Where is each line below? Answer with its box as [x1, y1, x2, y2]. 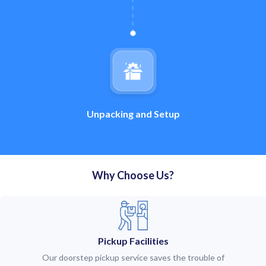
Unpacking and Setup [86, 107, 180, 119]
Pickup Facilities [97, 235, 169, 246]
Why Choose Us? [92, 168, 174, 182]
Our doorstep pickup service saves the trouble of [42, 252, 224, 262]
